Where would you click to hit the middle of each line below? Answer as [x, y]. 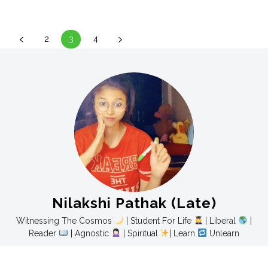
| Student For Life [159, 220]
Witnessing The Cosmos [65, 220]
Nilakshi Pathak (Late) [134, 203]
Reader [43, 233]
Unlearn [223, 233]
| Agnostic [89, 233]
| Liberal [221, 220]
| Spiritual [140, 233]
